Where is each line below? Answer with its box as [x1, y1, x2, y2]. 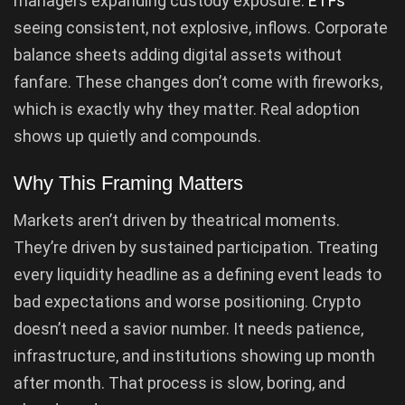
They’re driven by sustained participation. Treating [14, 237, 378, 257]
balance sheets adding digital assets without [14, 45, 342, 65]
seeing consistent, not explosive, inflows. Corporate [14, 18, 388, 38]
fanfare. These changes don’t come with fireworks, [14, 72, 382, 92]
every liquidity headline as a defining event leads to [14, 264, 381, 284]
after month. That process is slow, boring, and [14, 372, 345, 392]
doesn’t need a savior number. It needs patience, [14, 318, 363, 338]
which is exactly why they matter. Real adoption [14, 99, 360, 119]
